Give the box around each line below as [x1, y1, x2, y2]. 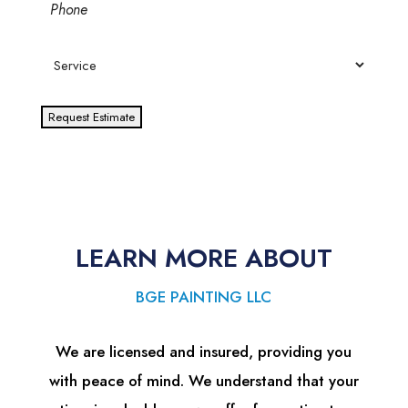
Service [39, 47, 92, 69]
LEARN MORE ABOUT [75, 240, 332, 278]
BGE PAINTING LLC [136, 286, 272, 309]
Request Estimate [47, 108, 135, 127]
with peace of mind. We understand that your [48, 370, 359, 393]
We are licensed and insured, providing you [56, 341, 352, 363]
